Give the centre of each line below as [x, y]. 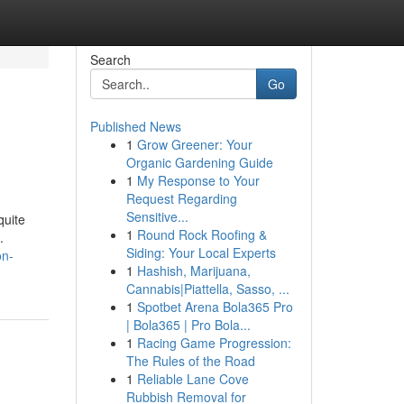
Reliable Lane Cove [193, 379]
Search [110, 60]
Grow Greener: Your [194, 144]
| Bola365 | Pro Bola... [188, 325]
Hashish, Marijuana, [193, 271]
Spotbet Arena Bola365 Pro [215, 307]
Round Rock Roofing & [202, 234]
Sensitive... [157, 216]
